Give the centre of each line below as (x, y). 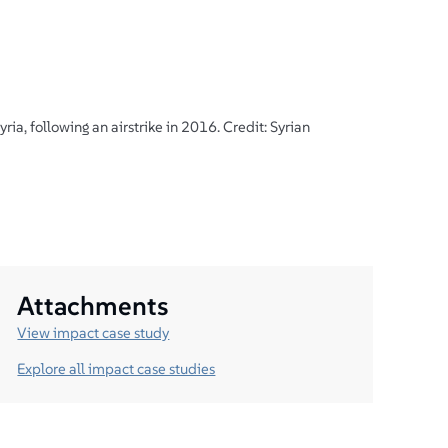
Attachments (93, 305)
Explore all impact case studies (116, 369)
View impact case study (93, 332)
